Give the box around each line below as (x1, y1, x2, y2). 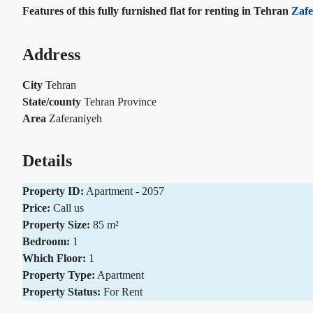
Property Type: (22, 268, 95, 281)
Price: (22, 201, 50, 214)
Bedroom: (22, 235, 70, 247)
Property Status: (22, 285, 101, 298)
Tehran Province (84, 96, 156, 108)
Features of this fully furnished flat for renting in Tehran (22, 4, 291, 17)
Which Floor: (22, 252, 86, 264)
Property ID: (22, 184, 84, 197)
